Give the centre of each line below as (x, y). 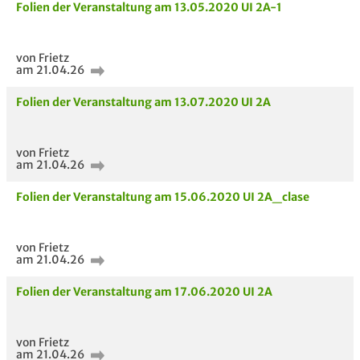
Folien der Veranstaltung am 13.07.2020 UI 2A (143, 102)
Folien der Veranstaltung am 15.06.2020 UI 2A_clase (163, 197)
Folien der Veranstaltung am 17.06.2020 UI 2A (144, 292)
